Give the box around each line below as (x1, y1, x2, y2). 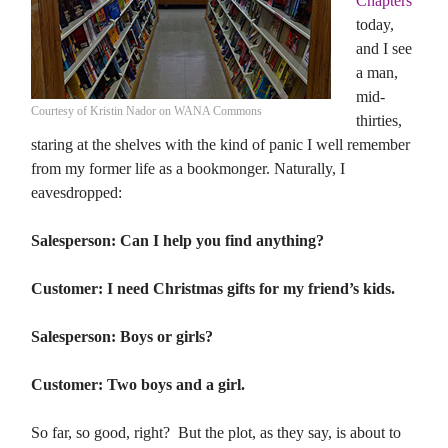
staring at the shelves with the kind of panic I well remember (31, 136, 410, 153)
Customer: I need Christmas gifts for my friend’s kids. (31, 280, 395, 297)
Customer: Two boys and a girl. (31, 376, 245, 393)
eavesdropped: (31, 184, 122, 201)
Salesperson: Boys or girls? (31, 328, 213, 345)
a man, (356, 64, 398, 81)
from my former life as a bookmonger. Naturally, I (31, 160, 345, 177)
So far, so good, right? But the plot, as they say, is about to (31, 424, 401, 441)
